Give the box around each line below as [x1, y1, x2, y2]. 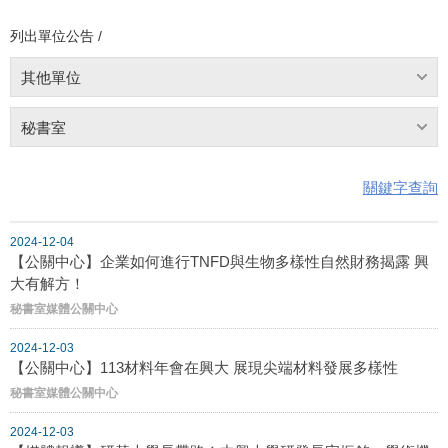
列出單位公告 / [10, 27, 102, 44]
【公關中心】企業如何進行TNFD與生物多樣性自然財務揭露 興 [10, 252, 429, 270]
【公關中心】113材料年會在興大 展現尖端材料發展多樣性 [10, 358, 398, 376]
